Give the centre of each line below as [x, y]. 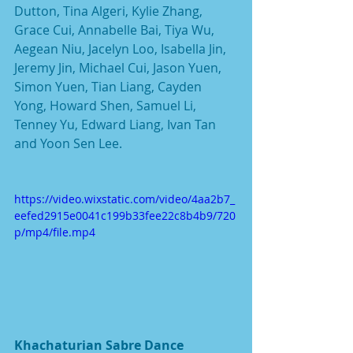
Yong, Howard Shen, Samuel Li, [107, 106]
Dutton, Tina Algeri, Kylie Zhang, [110, 11]
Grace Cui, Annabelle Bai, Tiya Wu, [116, 30]
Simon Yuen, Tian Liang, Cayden [110, 87]
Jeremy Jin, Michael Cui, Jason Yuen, [119, 68]
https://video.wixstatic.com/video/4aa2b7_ [124, 199]
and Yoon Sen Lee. [68, 144]
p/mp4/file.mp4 [55, 232]
